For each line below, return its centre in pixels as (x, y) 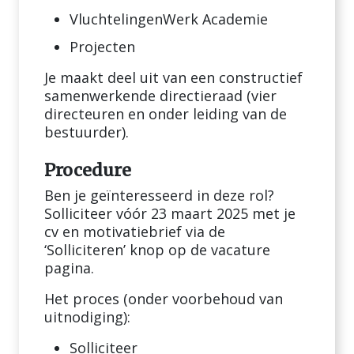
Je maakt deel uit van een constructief (173, 77)
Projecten (102, 47)
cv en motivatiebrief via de (135, 232)
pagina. (69, 268)
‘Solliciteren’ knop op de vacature (157, 250)
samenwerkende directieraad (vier (160, 96)
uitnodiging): (87, 317)
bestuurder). (87, 132)
